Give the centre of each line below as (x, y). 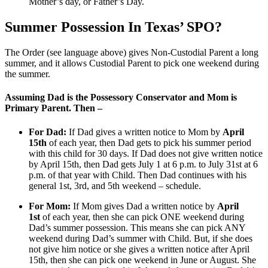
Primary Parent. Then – (54, 108)
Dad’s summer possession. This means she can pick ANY (137, 227)
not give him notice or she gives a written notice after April (139, 249)
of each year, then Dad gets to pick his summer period (149, 142)
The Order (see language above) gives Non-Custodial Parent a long (132, 53)
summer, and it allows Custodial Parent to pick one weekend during (132, 63)
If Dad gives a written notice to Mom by (146, 132)
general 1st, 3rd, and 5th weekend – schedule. (115, 185)
